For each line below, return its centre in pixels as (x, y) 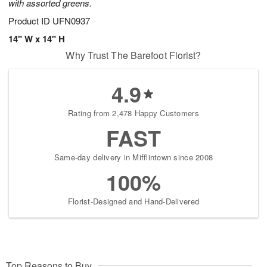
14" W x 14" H (37, 39)
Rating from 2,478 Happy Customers (133, 113)
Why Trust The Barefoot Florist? (133, 55)
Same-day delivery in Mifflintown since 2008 (133, 157)
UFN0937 (71, 21)
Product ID (30, 21)
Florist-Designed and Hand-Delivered (133, 201)
